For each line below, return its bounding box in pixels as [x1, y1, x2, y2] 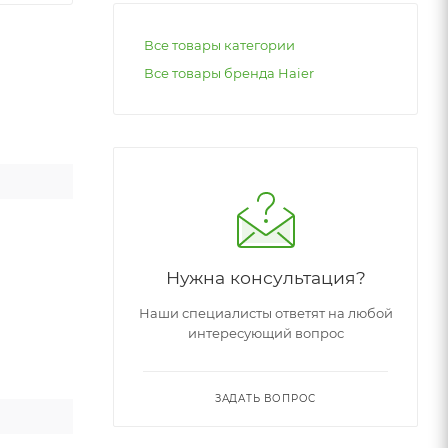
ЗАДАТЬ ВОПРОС [214, 391, 317, 405]
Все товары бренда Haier [144, 64, 314, 81]
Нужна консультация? [165, 266, 366, 288]
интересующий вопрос [187, 324, 344, 341]
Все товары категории [144, 36, 295, 53]
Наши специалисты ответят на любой [138, 304, 393, 321]
